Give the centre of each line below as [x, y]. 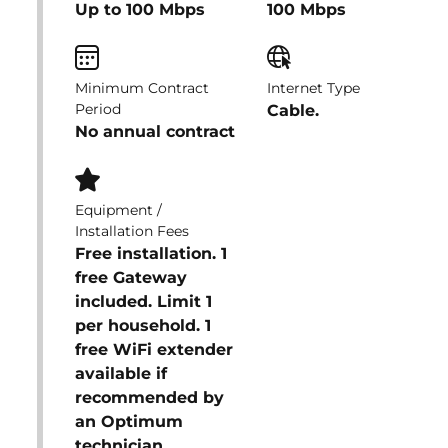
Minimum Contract [142, 88]
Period [98, 109]
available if [121, 373]
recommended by [149, 397]
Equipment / [118, 210]
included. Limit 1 [143, 301]
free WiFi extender [154, 349]
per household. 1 [143, 325]
